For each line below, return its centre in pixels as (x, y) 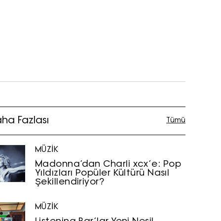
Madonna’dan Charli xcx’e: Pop (108, 165)
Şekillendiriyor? (70, 183)
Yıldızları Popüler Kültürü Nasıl (102, 174)
